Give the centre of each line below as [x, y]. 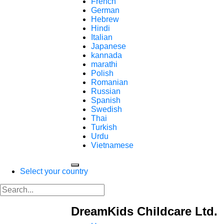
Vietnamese [112, 145]
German [105, 10]
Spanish [106, 100]
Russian [106, 91]
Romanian [109, 82]
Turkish [104, 127]
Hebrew [105, 19]
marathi [104, 64]
